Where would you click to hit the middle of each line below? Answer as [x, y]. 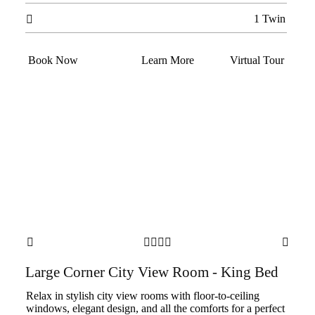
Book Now [53, 60]
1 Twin [269, 19]
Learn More [167, 60]
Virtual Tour [257, 60]
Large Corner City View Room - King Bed [152, 272]
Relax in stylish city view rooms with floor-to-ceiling [142, 296]
